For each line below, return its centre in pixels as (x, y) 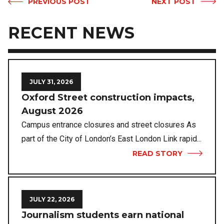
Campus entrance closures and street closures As (109, 125)
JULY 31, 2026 (51, 82)
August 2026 (52, 111)
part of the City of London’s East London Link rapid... (111, 139)
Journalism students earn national (103, 215)
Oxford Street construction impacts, (108, 98)
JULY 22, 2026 (52, 199)
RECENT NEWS (71, 32)
